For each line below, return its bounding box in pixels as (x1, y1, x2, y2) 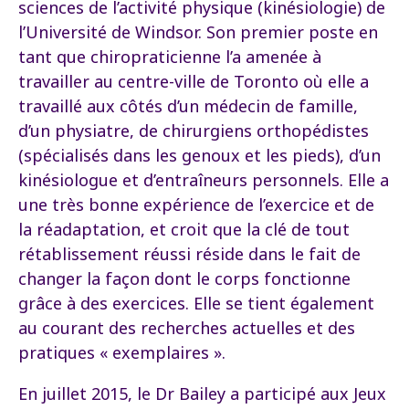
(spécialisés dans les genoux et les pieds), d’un (18, 144, 381, 166)
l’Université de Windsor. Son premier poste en (18, 21, 378, 43)
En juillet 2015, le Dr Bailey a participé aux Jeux (18, 383, 386, 404)
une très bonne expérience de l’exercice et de (18, 194, 374, 215)
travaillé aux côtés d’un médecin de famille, (18, 95, 358, 117)
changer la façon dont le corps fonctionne (18, 267, 351, 289)
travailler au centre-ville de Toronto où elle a (18, 70, 369, 92)
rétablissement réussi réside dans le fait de (18, 243, 361, 265)
